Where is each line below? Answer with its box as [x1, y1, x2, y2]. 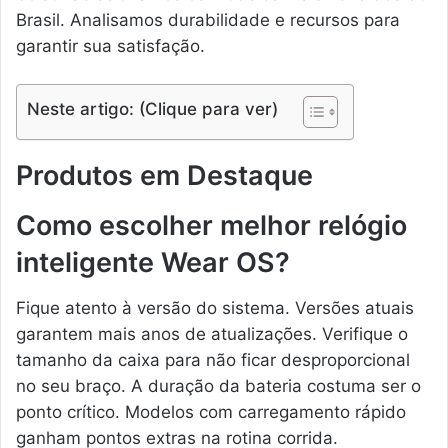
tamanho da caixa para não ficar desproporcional [16, 349, 410, 370]
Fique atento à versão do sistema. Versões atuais [16, 297, 414, 318]
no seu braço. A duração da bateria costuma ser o [16, 375, 421, 396]
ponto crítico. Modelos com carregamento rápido [16, 401, 406, 422]
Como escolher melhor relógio [16, 209, 407, 243]
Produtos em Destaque [16, 158, 313, 192]
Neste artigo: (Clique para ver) [27, 99, 278, 120]
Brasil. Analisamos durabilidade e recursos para [16, 9, 400, 30]
